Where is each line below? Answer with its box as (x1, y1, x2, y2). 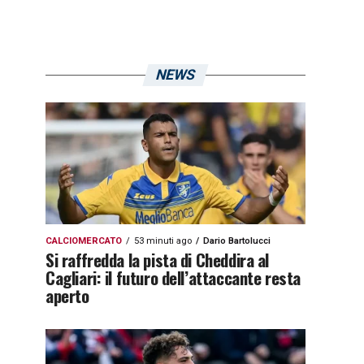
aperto (45, 283, 89, 308)
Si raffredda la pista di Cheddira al (45, 247, 270, 272)
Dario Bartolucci (203, 236, 271, 246)
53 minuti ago (134, 236, 192, 246)
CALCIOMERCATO (45, 236, 122, 246)
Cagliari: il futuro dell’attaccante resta (45, 265, 301, 290)
